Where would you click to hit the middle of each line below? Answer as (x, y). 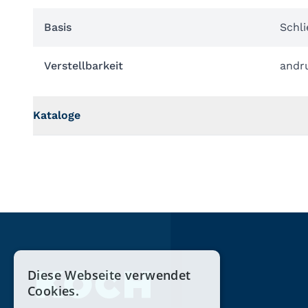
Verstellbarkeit (84, 66)
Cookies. (54, 291)
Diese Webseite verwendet (109, 275)
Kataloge (57, 115)
